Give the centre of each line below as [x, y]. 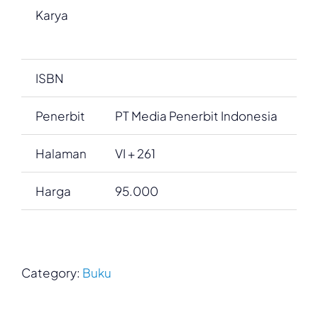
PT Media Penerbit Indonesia [196, 116]
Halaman [61, 154]
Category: [52, 273]
